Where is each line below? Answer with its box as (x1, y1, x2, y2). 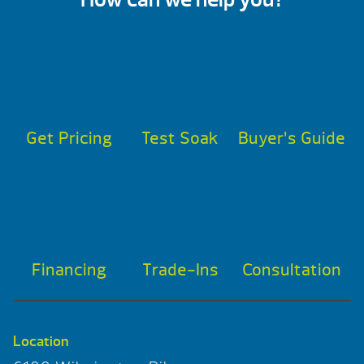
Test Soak (141, 128, 219, 149)
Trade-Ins (141, 260, 219, 281)
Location (13, 331, 69, 351)
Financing (31, 260, 106, 281)
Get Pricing (25, 128, 112, 149)
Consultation (242, 260, 342, 281)
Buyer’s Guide (238, 128, 346, 149)
